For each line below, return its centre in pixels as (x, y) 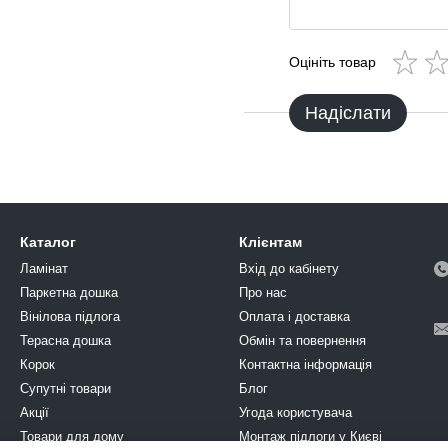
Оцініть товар (332, 61)
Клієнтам (270, 242)
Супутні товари (65, 388)
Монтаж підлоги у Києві (310, 436)
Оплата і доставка (294, 316)
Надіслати (348, 112)
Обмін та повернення (302, 340)
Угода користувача (295, 412)
